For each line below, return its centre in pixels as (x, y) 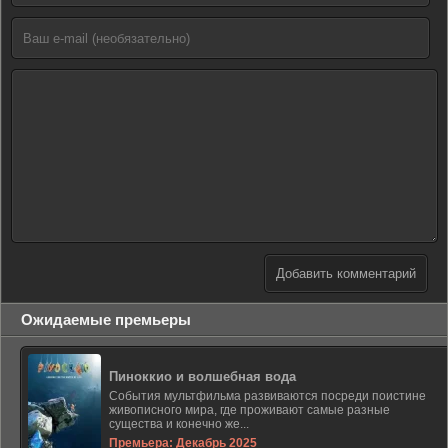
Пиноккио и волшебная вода (202, 376)
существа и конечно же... (179, 424)
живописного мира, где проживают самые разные (249, 410)
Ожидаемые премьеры (106, 319)
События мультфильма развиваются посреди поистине (267, 396)
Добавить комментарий (346, 273)
